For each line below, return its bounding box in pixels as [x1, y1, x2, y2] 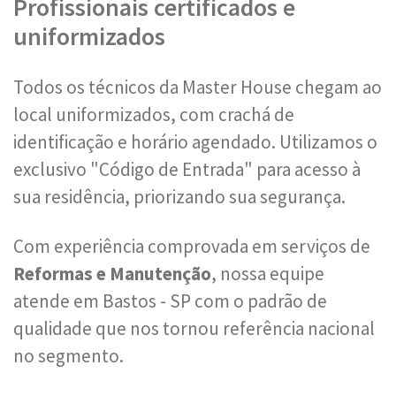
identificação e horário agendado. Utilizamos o [13, 130, 377, 154]
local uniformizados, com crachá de [13, 103, 294, 126]
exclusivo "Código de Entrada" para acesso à [13, 157, 361, 181]
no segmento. [13, 344, 124, 368]
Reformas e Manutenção [13, 262, 211, 286]
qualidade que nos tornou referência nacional [13, 316, 375, 340]
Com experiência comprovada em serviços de [13, 234, 370, 258]
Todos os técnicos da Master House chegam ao [13, 75, 382, 99]
